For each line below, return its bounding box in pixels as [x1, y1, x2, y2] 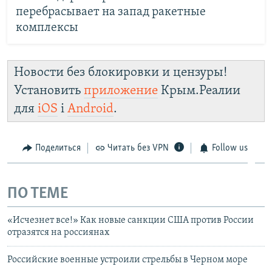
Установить [14, 84, 84, 97]
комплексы [15, 21, 78, 34]
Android [67, 103, 114, 115]
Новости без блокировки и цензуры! [14, 66, 227, 79]
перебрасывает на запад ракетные [15, 5, 206, 18]
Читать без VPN [107, 143, 169, 153]
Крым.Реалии [158, 84, 240, 97]
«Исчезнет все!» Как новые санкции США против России [7, 216, 254, 225]
